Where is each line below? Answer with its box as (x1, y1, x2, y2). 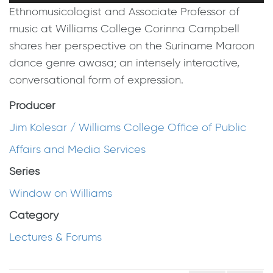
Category (9, 208, 58, 222)
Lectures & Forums (9, 230, 102, 244)
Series (9, 165, 40, 179)
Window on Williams (9, 186, 112, 200)
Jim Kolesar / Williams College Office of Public (9, 121, 246, 135)
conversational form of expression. (9, 73, 183, 87)
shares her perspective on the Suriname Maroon (9, 39, 255, 53)
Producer (9, 99, 55, 113)
